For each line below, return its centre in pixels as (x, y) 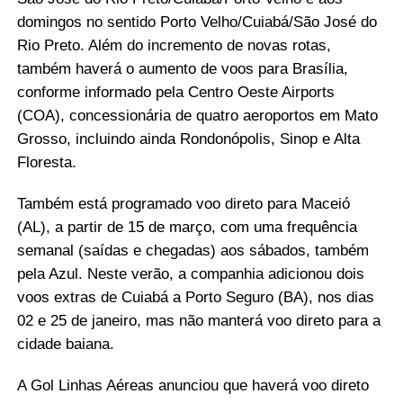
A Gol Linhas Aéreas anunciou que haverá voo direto (193, 385)
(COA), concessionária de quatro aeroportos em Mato (197, 116)
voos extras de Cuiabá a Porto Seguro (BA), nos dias (195, 297)
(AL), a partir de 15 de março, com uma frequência (187, 227)
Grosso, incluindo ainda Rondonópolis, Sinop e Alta (188, 139)
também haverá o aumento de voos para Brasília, (182, 69)
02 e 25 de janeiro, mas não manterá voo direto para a (198, 321)
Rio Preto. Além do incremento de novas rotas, (174, 45)
